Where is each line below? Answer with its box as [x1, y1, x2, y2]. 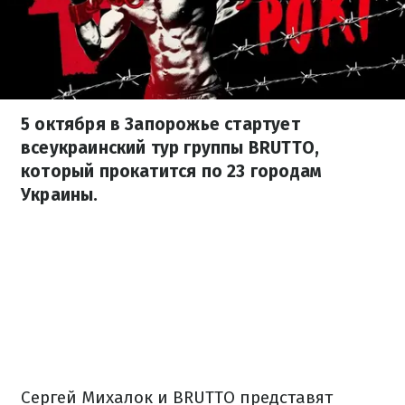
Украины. [21, 184, 99, 205]
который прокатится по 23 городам [21, 161, 323, 182]
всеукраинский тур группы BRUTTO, [21, 137, 320, 158]
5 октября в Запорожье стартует [21, 114, 300, 135]
